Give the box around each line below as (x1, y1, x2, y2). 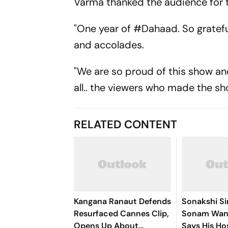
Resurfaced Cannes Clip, (74, 208, 169, 219)
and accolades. (74, 38, 145, 51)
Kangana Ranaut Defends (74, 195, 172, 207)
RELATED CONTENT (74, 117, 178, 132)
